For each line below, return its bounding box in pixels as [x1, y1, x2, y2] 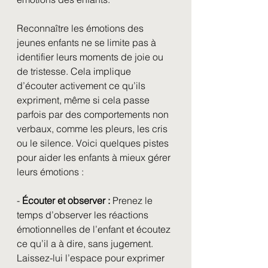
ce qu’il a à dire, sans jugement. [17, 237, 156, 249]
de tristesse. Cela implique [17, 65, 133, 77]
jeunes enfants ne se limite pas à [17, 36, 159, 48]
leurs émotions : [17, 166, 84, 178]
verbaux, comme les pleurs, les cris [17, 123, 170, 135]
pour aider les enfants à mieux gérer [17, 151, 173, 163]
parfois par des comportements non [17, 108, 171, 120]
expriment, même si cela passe [17, 94, 152, 106]
